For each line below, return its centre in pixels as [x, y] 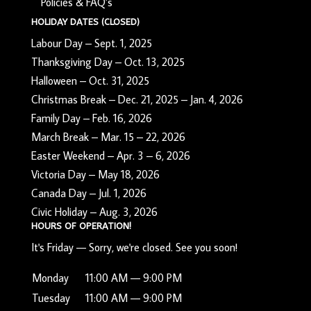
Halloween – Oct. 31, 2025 [90, 81]
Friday [59, 247]
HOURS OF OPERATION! [81, 226]
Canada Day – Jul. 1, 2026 [89, 193]
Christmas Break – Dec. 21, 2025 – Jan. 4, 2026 [137, 100]
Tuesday [51, 298]
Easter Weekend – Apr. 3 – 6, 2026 [110, 156]
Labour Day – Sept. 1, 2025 [91, 43]
